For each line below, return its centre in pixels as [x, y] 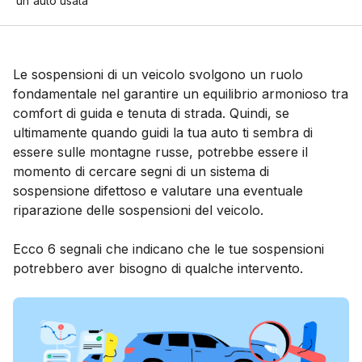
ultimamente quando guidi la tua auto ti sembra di [163, 132]
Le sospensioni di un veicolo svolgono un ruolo [158, 74]
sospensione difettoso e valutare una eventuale [158, 190]
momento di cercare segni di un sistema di [141, 171]
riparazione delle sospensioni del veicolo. [138, 210]
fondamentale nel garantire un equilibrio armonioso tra [181, 93]
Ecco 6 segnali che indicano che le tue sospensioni [168, 248]
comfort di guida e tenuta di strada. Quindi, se [151, 113]
